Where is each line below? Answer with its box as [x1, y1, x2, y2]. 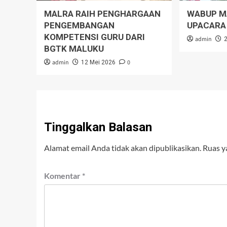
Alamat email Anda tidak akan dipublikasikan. [44, 142, 201, 153]
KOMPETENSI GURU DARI [44, 31, 145, 42]
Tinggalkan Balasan [44, 120, 152, 134]
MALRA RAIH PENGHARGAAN [44, 8, 161, 19]
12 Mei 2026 [81, 58, 116, 66]
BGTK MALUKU [44, 43, 104, 54]
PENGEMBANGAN [44, 20, 115, 30]
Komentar [44, 170, 82, 180]
